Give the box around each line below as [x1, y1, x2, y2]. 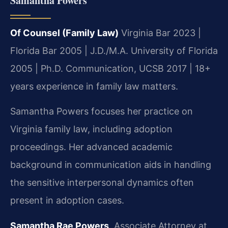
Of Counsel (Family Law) [10, 27, 119, 39]
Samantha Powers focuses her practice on [10, 106, 193, 117]
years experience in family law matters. [10, 81, 178, 92]
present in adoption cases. [10, 195, 124, 206]
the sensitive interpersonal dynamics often [10, 177, 194, 188]
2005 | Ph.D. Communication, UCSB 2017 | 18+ [10, 63, 211, 74]
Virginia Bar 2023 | [119, 27, 201, 39]
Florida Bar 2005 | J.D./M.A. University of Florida [10, 45, 218, 56]
